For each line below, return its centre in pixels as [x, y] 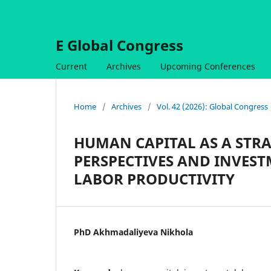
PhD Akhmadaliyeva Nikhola [133, 232]
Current [71, 66]
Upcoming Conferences [208, 66]
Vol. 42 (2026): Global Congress [212, 106]
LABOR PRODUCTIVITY [154, 178]
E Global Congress [119, 45]
